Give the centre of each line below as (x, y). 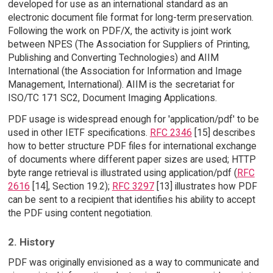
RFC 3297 (133, 186)
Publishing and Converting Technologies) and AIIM (113, 58)
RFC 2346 (171, 132)
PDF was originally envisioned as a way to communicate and (133, 263)
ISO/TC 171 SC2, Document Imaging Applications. (112, 98)
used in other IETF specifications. (79, 132)
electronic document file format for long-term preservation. (130, 18)
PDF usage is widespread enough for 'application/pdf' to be (133, 119)
